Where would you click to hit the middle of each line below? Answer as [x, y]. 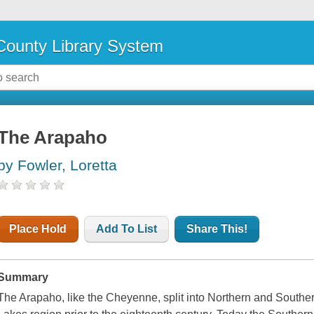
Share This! [217, 229]
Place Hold [38, 229]
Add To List [127, 229]
